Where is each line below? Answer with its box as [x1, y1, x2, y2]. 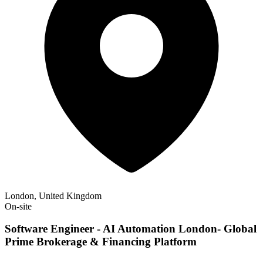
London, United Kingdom [5, 190, 102, 201]
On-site [5, 201, 32, 211]
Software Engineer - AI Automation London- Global [5, 222, 257, 235]
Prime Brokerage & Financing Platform [5, 235, 197, 248]
